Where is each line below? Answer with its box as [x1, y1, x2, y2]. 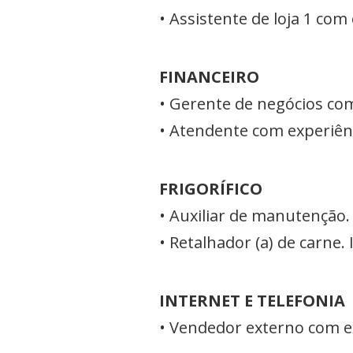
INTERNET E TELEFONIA [159, 290, 345, 311]
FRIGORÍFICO [159, 178, 262, 199]
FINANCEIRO [159, 66, 259, 87]
